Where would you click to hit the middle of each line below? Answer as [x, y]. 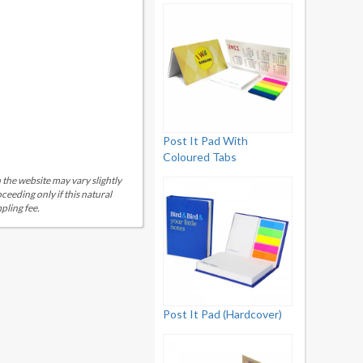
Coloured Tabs [200, 157]
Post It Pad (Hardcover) [222, 314]
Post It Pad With [205, 141]
